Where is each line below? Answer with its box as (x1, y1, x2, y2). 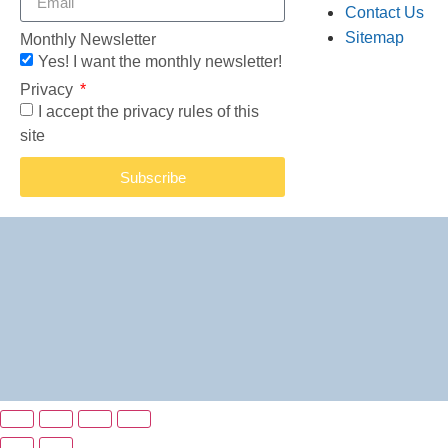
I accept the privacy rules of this (38, 102, 259, 120)
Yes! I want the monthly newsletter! (38, 52, 282, 70)
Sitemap (345, 29, 404, 47)
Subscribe (119, 168, 186, 186)
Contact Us (345, 4, 424, 22)
